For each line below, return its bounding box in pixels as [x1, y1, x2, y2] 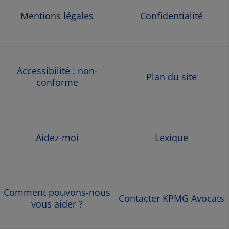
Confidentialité [140, 9, 203, 22]
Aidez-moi [35, 131, 79, 144]
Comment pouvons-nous [4, 186, 110, 199]
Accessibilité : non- [16, 64, 98, 77]
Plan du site [146, 70, 197, 83]
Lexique [155, 131, 188, 144]
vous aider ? [31, 198, 83, 211]
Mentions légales [20, 9, 94, 22]
